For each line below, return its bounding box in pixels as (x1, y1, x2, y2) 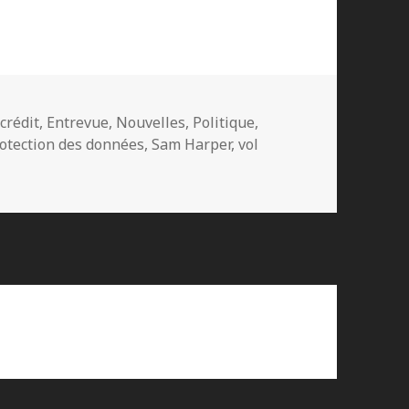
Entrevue (47, 111, 110, 132)
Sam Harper (152, 133, 232, 154)
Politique (193, 111, 256, 132)
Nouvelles (116, 111, 186, 132)
